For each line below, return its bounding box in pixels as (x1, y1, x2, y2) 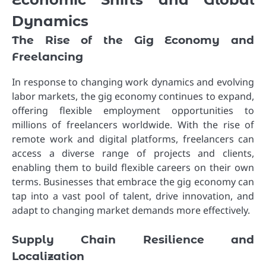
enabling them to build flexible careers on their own (12, 161, 254, 175)
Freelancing (12, 49, 83, 64)
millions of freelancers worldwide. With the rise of (12, 118, 254, 132)
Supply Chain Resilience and (12, 233, 254, 247)
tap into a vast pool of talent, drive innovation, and (12, 189, 254, 203)
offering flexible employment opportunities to (12, 104, 254, 118)
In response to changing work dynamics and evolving (12, 75, 254, 89)
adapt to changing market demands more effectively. (12, 204, 250, 217)
